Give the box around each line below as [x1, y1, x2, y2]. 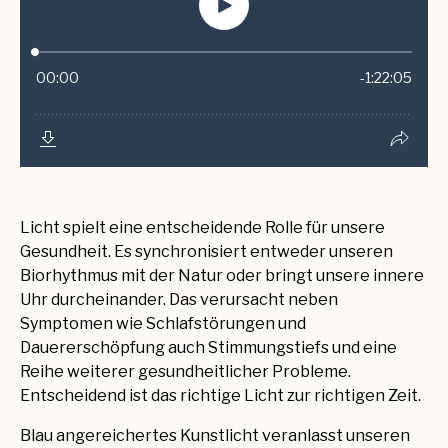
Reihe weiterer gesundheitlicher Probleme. [20, 362, 351, 382]
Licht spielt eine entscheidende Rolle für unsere [20, 218, 385, 238]
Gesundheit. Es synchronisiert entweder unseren [20, 242, 393, 262]
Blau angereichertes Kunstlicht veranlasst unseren [20, 426, 410, 446]
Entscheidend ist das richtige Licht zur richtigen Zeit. [20, 386, 421, 406]
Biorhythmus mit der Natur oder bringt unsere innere [20, 266, 424, 286]
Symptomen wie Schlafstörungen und [20, 314, 306, 334]
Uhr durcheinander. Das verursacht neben [20, 290, 338, 310]
